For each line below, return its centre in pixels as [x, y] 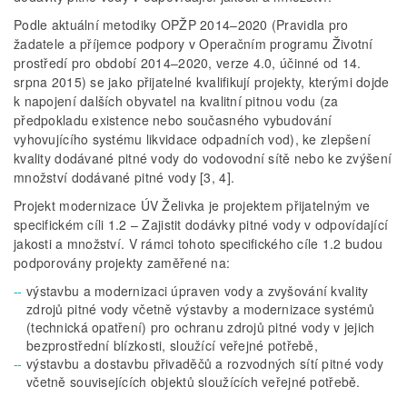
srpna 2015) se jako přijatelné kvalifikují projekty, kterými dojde [202, 81]
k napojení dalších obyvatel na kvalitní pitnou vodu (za [176, 100]
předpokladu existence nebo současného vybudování [173, 119]
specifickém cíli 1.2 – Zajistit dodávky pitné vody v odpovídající [201, 224]
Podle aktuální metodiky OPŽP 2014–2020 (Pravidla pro [181, 24]
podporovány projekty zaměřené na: [122, 262]
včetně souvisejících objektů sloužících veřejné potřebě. [194, 381]
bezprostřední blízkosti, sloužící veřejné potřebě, [172, 345]
